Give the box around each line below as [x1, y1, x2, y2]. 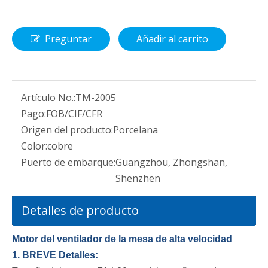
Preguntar [45, 32, 92, 46]
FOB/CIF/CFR [46, 107, 102, 121]
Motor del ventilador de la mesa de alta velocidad [12, 234, 232, 245]
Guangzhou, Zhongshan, [115, 156, 227, 169]
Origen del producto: [21, 123, 113, 137]
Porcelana [113, 123, 158, 137]
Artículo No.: [21, 91, 75, 105]
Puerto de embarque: [21, 156, 115, 169]
